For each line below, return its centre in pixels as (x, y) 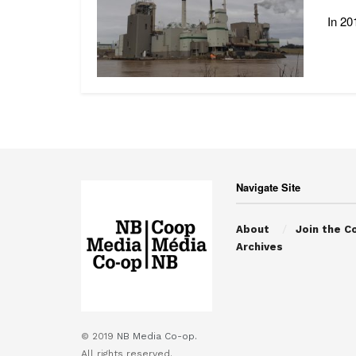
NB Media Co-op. (157, 336)
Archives (259, 246)
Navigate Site (268, 187)
